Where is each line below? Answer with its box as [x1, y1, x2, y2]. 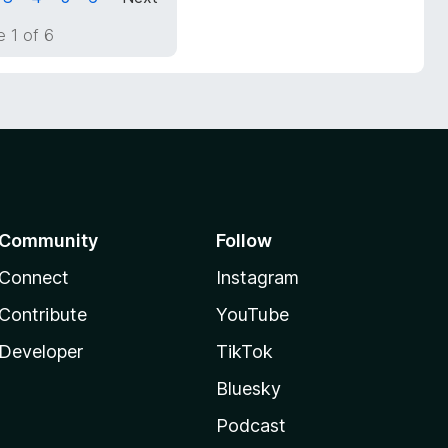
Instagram [215, 267, 299, 288]
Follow [215, 230, 272, 251]
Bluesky [215, 378, 281, 399]
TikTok [215, 341, 273, 362]
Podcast [215, 415, 286, 436]
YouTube [215, 304, 289, 325]
